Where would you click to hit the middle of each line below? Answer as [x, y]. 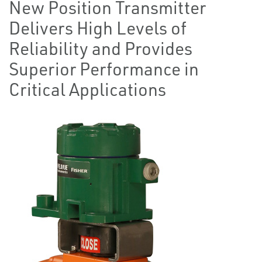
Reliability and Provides [101, 48]
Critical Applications [87, 89]
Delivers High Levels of [98, 28]
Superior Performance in [104, 69]
